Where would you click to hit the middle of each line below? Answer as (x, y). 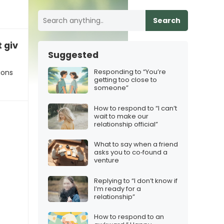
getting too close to (125, 80)
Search (167, 20)
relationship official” (126, 124)
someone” (111, 88)
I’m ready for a (117, 188)
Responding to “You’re (130, 72)
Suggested (73, 55)
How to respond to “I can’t (135, 108)
